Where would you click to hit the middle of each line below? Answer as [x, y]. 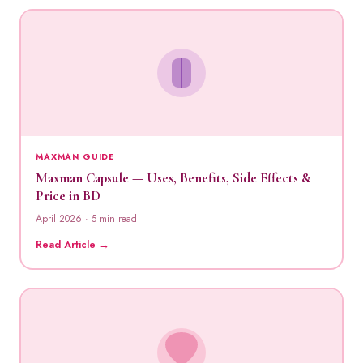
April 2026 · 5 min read [86, 218]
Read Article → [73, 244]
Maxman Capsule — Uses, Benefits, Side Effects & [173, 177]
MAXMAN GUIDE [75, 156]
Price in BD [68, 195]
